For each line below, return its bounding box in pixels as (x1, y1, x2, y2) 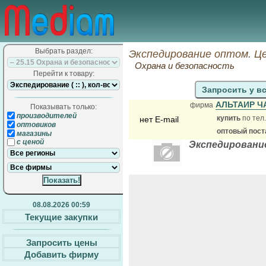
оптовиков (15, 120, 56, 129)
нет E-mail (139, 115, 179, 124)
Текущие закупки (25, 211, 98, 222)
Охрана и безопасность (135, 61, 235, 71)
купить (217, 114, 242, 122)
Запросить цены (26, 237, 97, 248)
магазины (15, 129, 52, 138)
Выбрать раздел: (34, 47, 93, 55)
